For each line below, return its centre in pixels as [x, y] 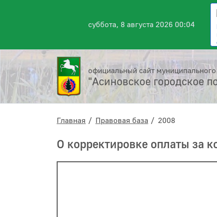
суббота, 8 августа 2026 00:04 [141, 25]
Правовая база [122, 121]
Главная [71, 121]
